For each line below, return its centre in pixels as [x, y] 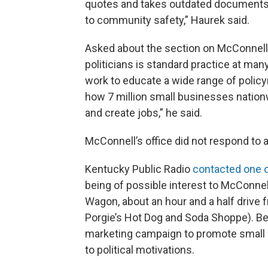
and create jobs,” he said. [144, 113]
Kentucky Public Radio [139, 169]
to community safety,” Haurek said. [167, 20]
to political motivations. [140, 250]
